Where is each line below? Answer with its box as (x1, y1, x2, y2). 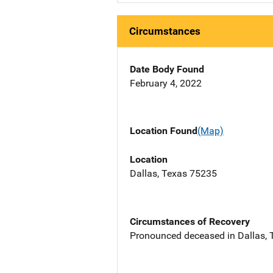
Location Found (130, 125, 197, 137)
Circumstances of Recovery (130, 215, 250, 227)
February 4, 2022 (130, 77, 202, 90)
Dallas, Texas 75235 (130, 167, 217, 179)
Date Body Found (130, 63, 204, 76)
